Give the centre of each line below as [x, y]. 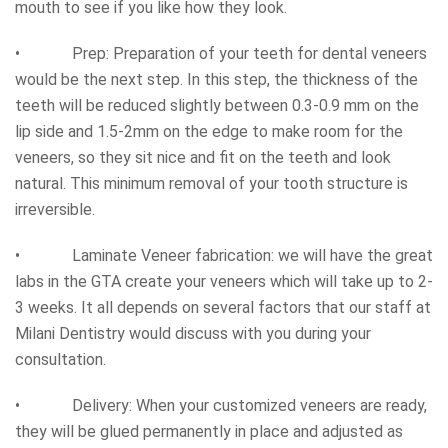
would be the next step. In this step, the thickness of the [216, 79]
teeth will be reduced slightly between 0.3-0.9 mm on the [217, 105]
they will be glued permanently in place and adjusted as [209, 431]
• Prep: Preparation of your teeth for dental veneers [221, 53]
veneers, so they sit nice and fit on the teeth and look [203, 157]
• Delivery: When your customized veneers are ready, [221, 405]
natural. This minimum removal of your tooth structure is [211, 183]
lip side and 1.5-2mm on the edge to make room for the [209, 131]
